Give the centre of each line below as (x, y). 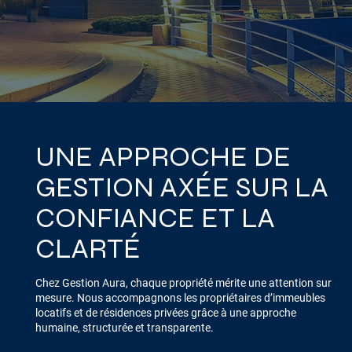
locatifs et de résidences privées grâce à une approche (165, 313)
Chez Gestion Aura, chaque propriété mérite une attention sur (183, 283)
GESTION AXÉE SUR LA (181, 187)
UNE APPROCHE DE (163, 156)
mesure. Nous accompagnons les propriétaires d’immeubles (180, 298)
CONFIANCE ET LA (155, 218)
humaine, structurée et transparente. (124, 328)
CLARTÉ (88, 248)
